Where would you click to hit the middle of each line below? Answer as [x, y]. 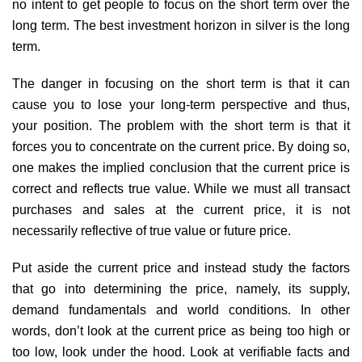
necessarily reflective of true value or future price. [152, 230]
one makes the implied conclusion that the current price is [181, 167]
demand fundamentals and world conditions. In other [181, 309]
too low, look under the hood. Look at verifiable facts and [181, 351]
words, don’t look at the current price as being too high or [181, 330]
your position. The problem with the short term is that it [181, 125]
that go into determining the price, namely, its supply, [181, 288]
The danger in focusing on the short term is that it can [181, 83]
